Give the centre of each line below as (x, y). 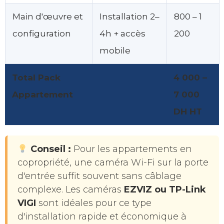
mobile (115, 50)
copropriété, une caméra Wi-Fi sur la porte (113, 163)
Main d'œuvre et (48, 16)
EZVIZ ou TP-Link (165, 190)
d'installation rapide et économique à (102, 217)
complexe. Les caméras (71, 190)
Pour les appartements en (131, 149)
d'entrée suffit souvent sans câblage (99, 176)
